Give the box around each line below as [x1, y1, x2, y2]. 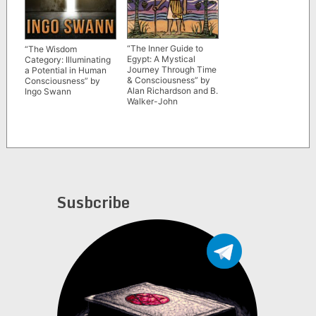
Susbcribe [56, 189, 130, 214]
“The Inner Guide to [126, 42, 203, 54]
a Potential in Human [24, 64, 107, 75]
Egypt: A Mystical [126, 53, 195, 64]
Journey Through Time [126, 63, 217, 75]
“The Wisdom [24, 43, 77, 54]
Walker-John [126, 95, 178, 107]
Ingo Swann [24, 85, 71, 97]
